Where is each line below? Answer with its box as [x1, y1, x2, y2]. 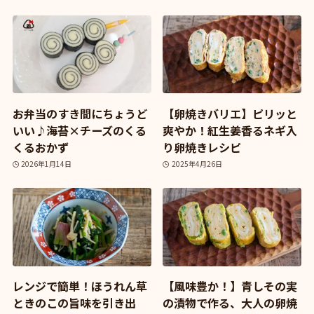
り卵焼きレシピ [163, 138, 242, 156]
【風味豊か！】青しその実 [163, 277, 298, 294]
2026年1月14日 [21, 158, 72, 170]
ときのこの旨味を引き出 [12, 294, 136, 311]
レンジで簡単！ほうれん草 [12, 277, 147, 294]
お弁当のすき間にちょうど [12, 104, 147, 122]
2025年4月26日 [171, 158, 222, 170]
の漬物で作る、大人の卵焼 [163, 294, 298, 311]
